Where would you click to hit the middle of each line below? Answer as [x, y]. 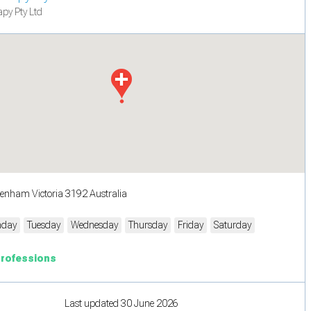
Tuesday [44, 225]
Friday [191, 225]
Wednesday [94, 225]
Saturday [233, 225]
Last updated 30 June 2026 [121, 303]
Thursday [148, 225]
